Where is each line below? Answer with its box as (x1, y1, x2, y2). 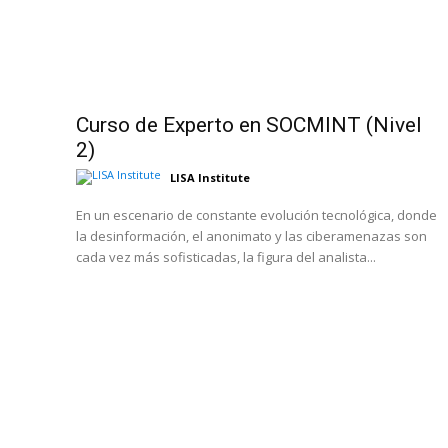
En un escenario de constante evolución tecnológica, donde (76, 205, 437, 224)
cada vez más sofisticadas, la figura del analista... (76, 247, 376, 266)
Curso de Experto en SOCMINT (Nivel (76, 112, 422, 137)
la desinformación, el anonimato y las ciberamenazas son (76, 226, 427, 245)
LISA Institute (170, 169, 250, 185)
